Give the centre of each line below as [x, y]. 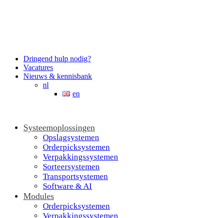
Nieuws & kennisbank [58, 76]
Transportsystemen [75, 176]
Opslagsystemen [71, 137]
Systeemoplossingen [59, 127]
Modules [39, 196]
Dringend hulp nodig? [57, 59]
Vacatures [38, 67]
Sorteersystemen [71, 167]
